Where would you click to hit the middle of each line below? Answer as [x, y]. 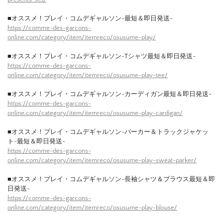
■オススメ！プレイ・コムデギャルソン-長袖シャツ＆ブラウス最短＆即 [111, 179]
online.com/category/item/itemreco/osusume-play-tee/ [88, 75]
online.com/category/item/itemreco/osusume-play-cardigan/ [95, 113]
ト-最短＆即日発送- [36, 141]
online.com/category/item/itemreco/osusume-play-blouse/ [92, 207]
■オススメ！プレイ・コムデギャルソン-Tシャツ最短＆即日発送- [102, 56]
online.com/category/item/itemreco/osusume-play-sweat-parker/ [102, 160]
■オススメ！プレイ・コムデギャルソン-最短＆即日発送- [90, 18]
